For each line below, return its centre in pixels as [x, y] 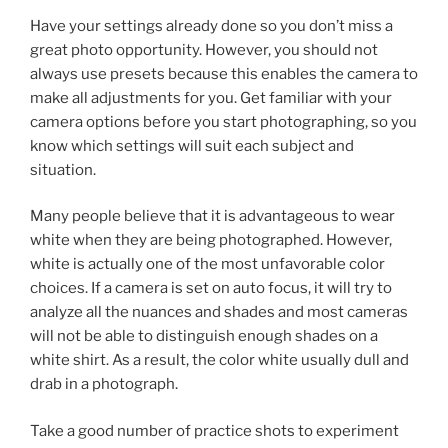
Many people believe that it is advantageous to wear [212, 216]
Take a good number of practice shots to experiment [214, 430]
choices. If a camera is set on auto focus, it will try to [211, 288]
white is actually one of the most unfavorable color [207, 264]
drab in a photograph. [104, 384]
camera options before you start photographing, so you [223, 121]
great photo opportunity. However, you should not [204, 49]
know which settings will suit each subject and [192, 145]
